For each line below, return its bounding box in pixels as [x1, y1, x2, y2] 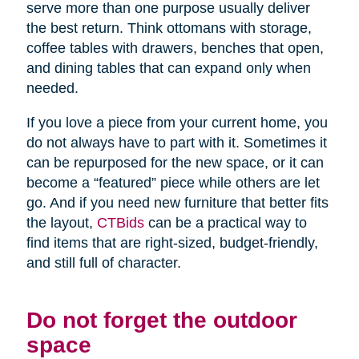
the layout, [26, 215, 97, 232]
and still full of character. [26, 255, 181, 272]
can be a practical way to [143, 215, 307, 232]
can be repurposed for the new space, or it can [26, 155, 324, 171]
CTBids [96, 215, 144, 232]
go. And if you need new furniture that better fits [26, 195, 329, 212]
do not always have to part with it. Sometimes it [26, 135, 327, 151]
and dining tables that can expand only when [26, 60, 311, 77]
